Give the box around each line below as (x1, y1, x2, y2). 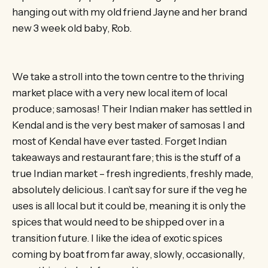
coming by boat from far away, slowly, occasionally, (12, 248, 245, 260)
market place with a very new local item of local (12, 86, 227, 99)
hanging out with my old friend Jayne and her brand (12, 5, 247, 18)
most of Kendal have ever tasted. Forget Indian (12, 135, 227, 147)
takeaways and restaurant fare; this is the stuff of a (12, 151, 240, 163)
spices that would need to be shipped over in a (12, 215, 224, 228)
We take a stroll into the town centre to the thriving (12, 70, 244, 83)
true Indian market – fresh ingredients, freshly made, (12, 167, 253, 179)
